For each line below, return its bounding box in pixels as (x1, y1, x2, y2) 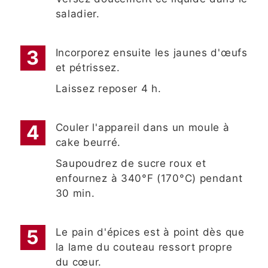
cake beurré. (55, 136, 124, 149)
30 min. (55, 187, 95, 200)
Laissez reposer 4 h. (55, 83, 162, 95)
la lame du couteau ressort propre (55, 241, 233, 254)
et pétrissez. (55, 62, 120, 74)
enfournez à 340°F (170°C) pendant (55, 172, 243, 185)
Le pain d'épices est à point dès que (55, 226, 245, 239)
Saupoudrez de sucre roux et (55, 157, 206, 170)
